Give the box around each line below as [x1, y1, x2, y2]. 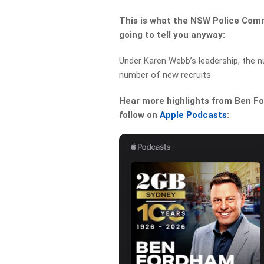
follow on [119, 110, 160, 120]
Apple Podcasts [160, 110, 227, 120]
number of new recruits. [119, 70, 213, 80]
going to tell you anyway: [119, 29, 226, 40]
